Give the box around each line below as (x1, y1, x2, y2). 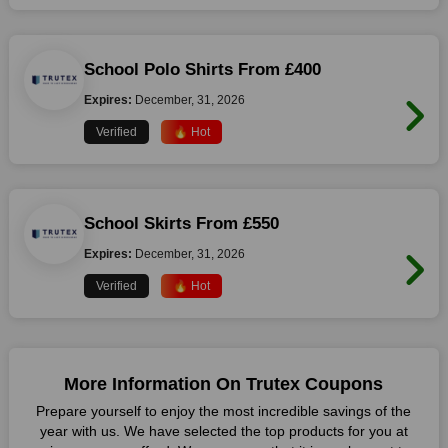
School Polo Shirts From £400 (83, 60, 321, 79)
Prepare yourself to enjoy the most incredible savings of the (36, 403, 412, 419)
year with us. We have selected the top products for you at (39, 423, 408, 439)
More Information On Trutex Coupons (64, 374, 384, 394)
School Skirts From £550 (242, 214, 279, 233)
